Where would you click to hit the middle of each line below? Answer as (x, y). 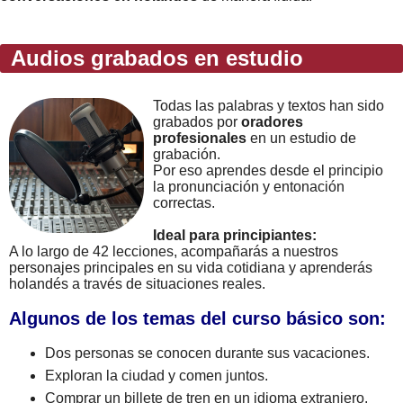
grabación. (187, 154)
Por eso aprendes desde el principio (268, 170)
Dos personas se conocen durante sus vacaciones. (207, 353)
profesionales (200, 138)
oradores (272, 122)
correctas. (184, 203)
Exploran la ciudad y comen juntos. (157, 376)
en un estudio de (301, 138)
